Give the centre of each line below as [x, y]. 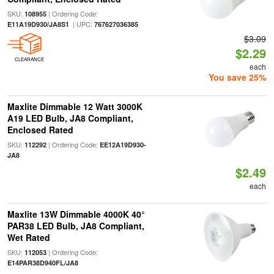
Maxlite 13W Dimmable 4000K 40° [76, 214]
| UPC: [81, 24]
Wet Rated [28, 237]
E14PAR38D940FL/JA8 [43, 263]
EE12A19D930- [123, 145]
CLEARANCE [29, 59]
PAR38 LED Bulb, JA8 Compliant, [76, 226]
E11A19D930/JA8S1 [38, 24]
